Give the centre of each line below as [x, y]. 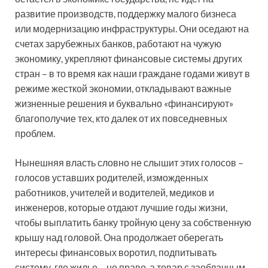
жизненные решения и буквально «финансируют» [124, 103]
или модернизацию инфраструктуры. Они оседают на [132, 28]
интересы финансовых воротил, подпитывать [116, 252]
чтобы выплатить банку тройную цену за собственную [133, 222]
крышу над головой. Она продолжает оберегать [119, 237]
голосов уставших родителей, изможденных [112, 177]
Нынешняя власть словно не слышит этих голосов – [129, 162]
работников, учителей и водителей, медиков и [115, 192]
